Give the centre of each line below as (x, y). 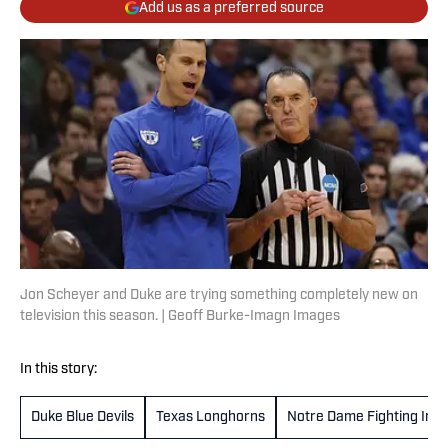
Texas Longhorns (210, 418)
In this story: (58, 370)
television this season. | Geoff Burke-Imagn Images (180, 317)
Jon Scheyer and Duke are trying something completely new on (219, 296)
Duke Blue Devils (82, 418)
